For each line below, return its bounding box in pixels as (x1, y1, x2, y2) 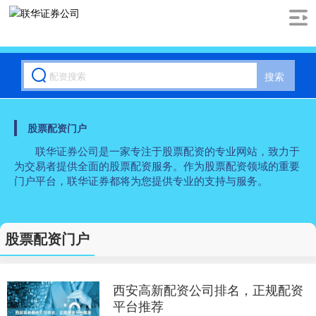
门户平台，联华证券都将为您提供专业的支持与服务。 (14, 173, 268, 188)
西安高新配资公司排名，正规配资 (112, 280, 303, 298)
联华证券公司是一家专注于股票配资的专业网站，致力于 (35, 143, 300, 158)
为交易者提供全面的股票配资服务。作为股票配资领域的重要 (14, 158, 300, 173)
